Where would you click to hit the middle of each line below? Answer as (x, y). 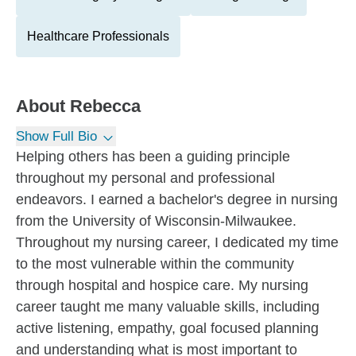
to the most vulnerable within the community (155, 264)
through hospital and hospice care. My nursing (162, 285)
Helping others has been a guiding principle (153, 157)
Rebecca (105, 106)
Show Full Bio (56, 136)
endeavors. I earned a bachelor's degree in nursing (177, 199)
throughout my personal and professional (145, 178)
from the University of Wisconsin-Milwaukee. (156, 221)
